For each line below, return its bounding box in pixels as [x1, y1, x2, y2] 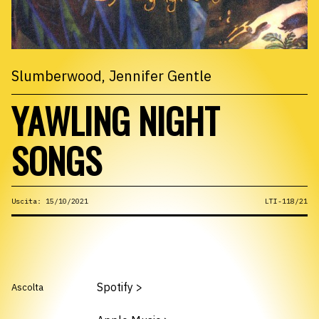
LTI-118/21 [265, 197, 308, 206]
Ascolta [11, 281, 43, 293]
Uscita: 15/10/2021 [11, 197, 88, 206]
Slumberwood [11, 66, 102, 85]
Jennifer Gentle [109, 66, 211, 85]
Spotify [97, 280, 133, 294]
